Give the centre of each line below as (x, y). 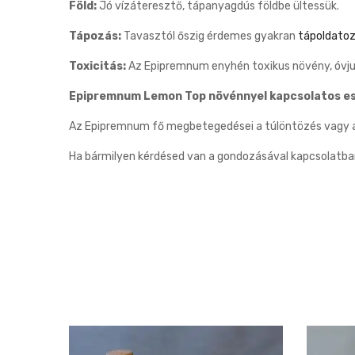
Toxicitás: (97, 66)
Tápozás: (95, 36)
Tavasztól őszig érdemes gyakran (210, 36)
